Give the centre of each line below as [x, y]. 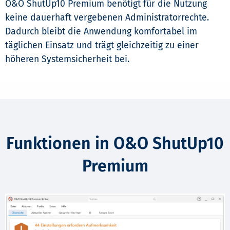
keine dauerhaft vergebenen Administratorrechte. [107, 18]
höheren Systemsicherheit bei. [67, 60]
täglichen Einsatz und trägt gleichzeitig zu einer [102, 46]
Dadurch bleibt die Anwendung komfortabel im [101, 32]
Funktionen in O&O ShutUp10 [115, 143]
